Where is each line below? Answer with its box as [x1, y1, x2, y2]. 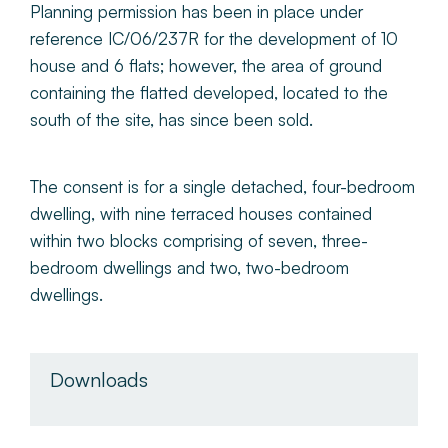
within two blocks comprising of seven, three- [30, 229, 368, 251]
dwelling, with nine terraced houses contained [30, 202, 372, 224]
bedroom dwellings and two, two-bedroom [30, 256, 349, 278]
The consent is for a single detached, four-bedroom [30, 175, 415, 197]
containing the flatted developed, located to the [30, 81, 388, 103]
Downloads [50, 366, 148, 392]
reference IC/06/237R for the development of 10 [30, 27, 398, 49]
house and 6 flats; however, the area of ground [30, 54, 382, 76]
